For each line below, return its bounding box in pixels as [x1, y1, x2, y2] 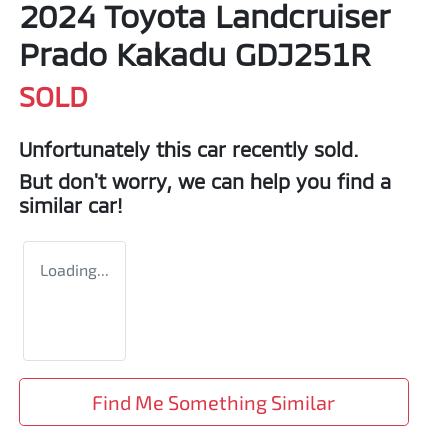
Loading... [40, 260, 109, 280]
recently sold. [226, 137, 359, 162]
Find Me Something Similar [92, 390, 336, 415]
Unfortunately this [19, 137, 197, 162]
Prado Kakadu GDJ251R [19, 34, 370, 73]
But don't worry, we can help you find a [19, 169, 391, 194]
